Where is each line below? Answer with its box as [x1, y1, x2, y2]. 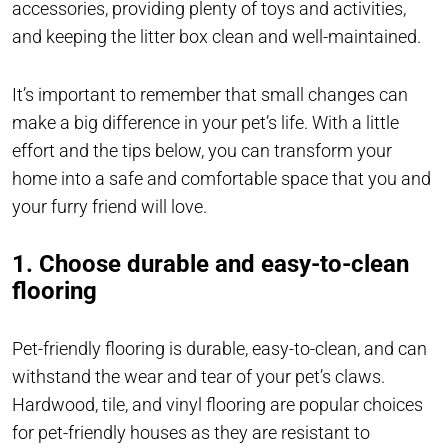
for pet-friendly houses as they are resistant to [12, 422, 370, 444]
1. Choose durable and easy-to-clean [12, 250, 409, 279]
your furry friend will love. [12, 196, 207, 218]
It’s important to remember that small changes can [12, 84, 408, 106]
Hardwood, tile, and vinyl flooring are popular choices [12, 394, 423, 416]
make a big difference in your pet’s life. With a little [12, 112, 399, 134]
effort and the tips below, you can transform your [12, 140, 392, 162]
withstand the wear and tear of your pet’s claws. [12, 366, 385, 388]
